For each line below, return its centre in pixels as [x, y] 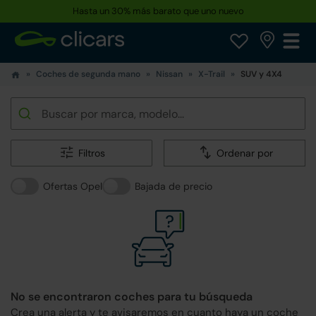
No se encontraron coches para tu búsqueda [132, 297]
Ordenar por [244, 153]
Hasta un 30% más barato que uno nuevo [158, 11]
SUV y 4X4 [261, 74]
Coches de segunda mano [88, 74]
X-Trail [212, 74]
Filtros [91, 153]
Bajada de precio [174, 186]
